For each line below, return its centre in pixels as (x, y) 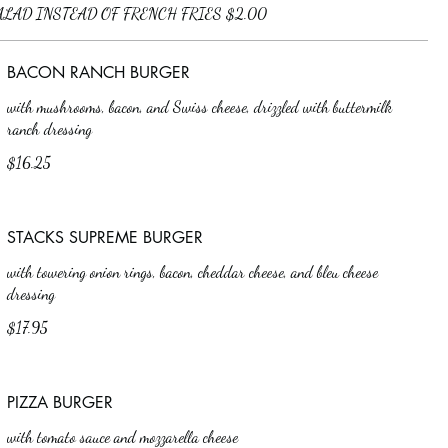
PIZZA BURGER (59, 402)
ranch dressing (49, 128)
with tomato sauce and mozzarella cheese (122, 436)
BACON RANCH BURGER (98, 72)
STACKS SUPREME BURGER (104, 237)
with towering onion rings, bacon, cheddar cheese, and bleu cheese (192, 271)
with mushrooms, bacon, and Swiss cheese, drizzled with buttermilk (199, 106)
